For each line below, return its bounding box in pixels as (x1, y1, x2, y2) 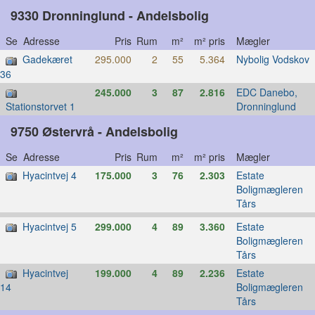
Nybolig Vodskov (236, 52, 309, 67)
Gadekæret (22, 52, 72, 67)
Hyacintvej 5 (22, 219, 77, 233)
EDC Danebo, (236, 84, 297, 99)
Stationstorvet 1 (6, 98, 75, 113)
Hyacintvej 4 (22, 167, 77, 182)
